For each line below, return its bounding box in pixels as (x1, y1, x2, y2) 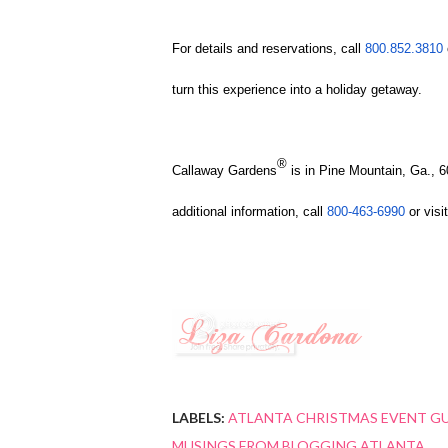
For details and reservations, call (172, 41, 365, 57)
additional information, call (172, 204, 327, 220)
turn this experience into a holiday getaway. (172, 82, 422, 98)
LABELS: (172, 409, 225, 427)
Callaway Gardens (172, 163, 277, 179)
